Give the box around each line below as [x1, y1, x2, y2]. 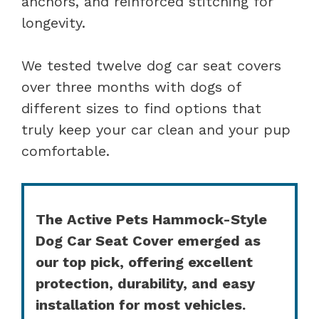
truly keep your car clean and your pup [21, 120, 291, 138]
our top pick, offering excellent [36, 253, 253, 271]
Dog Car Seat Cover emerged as [36, 231, 261, 249]
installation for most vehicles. [36, 296, 246, 313]
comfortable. [21, 142, 110, 159]
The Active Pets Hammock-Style [36, 210, 267, 228]
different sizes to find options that [21, 99, 261, 117]
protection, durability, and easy [36, 274, 255, 292]
